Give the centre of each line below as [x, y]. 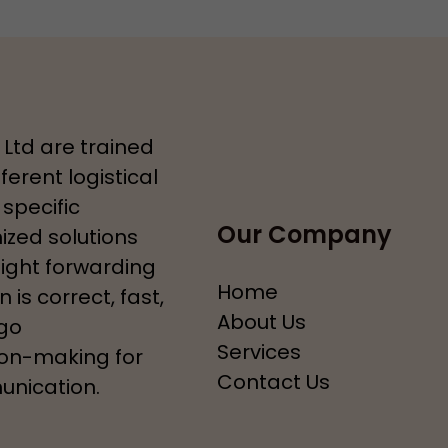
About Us [261, 322]
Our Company [304, 234]
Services [258, 352]
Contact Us [273, 382]
